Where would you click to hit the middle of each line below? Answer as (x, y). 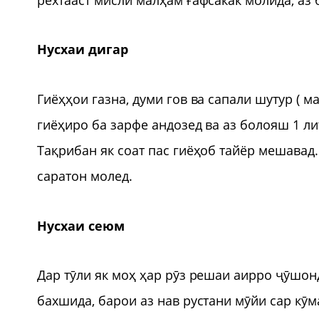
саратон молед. (85, 176)
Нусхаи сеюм (81, 225)
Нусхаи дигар (83, 49)
